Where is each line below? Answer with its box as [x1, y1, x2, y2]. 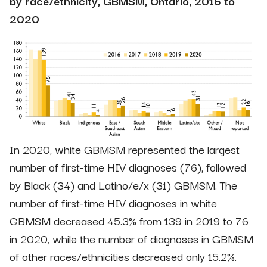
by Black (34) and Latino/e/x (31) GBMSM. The [10, 176, 237, 194]
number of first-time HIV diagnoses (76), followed [10, 158, 246, 176]
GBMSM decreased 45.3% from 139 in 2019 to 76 [10, 212, 249, 230]
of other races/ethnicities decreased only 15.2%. [10, 247, 237, 266]
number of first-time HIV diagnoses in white [10, 194, 217, 212]
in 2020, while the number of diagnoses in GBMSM [10, 229, 253, 248]
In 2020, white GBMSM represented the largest [10, 140, 240, 159]
